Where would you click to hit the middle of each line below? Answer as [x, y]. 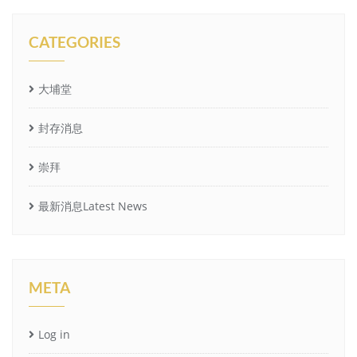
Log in [54, 334]
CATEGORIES [75, 41]
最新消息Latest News [93, 206]
